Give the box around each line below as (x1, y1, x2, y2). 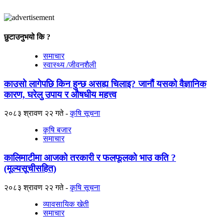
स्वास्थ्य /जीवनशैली (43, 60, 96, 69)
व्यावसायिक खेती (43, 199, 89, 208)
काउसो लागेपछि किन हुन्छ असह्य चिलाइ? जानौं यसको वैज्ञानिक (4, 78, 206, 89)
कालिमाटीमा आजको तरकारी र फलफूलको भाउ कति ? (4, 153, 176, 163)
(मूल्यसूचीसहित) (4, 163, 56, 174)
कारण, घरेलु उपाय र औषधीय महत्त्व (4, 89, 116, 100)
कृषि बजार (43, 126, 71, 134)
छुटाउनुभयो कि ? (4, 32, 50, 41)
